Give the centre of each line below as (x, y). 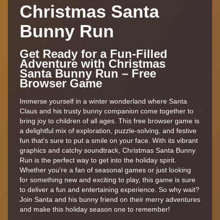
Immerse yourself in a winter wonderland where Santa (103, 101)
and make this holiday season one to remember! (95, 209)
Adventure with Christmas (93, 63)
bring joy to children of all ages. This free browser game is (110, 121)
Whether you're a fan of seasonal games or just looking (105, 170)
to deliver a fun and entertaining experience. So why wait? (110, 189)
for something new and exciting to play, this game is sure (108, 179)
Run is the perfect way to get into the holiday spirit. (98, 160)
